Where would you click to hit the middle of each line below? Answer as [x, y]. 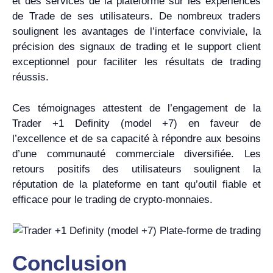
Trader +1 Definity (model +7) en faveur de [136, 123]
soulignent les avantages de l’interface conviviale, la [136, 32]
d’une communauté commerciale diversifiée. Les [136, 154]
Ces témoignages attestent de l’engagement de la [136, 108]
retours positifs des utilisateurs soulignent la [136, 169]
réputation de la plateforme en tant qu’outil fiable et [136, 184]
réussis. [30, 77]
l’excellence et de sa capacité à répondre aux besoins [136, 138]
